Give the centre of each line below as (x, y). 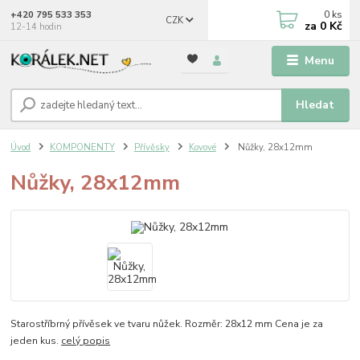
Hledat (315, 104)
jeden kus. (36, 340)
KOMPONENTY (82, 147)
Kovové (202, 147)
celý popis (86, 340)
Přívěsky (151, 147)
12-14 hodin (37, 27)
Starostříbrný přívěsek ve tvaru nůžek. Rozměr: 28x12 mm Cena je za (167, 323)
